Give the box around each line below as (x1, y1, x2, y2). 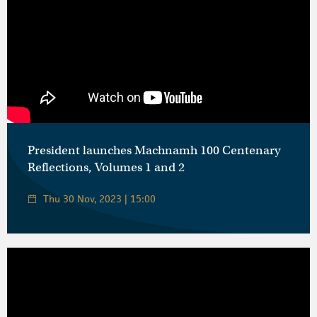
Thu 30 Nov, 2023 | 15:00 (43, 192, 156, 205)
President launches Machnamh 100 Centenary (28, 142, 280, 158)
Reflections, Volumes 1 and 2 (28, 159, 185, 175)
